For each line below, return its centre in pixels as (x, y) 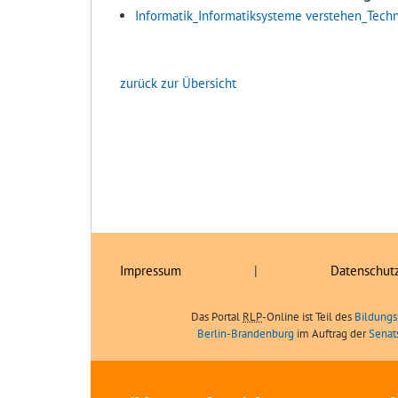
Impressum (151, 270)
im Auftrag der (331, 333)
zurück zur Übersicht (178, 83)
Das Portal (217, 316)
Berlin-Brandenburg (246, 333)
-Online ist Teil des (308, 316)
